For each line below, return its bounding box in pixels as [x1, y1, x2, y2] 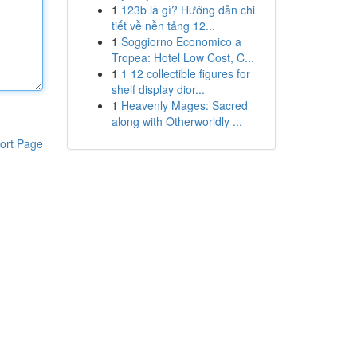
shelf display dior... [111, 81, 205, 97]
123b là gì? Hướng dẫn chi [120, 2, 255, 18]
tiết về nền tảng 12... [111, 18, 215, 33]
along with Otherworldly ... [111, 113, 242, 129]
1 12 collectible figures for [120, 65, 250, 81]
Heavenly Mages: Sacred [120, 97, 248, 113]
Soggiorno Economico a [120, 33, 241, 49]
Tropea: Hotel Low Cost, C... [111, 49, 254, 65]
